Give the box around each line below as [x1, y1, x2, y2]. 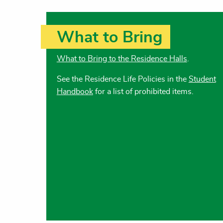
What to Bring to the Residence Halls [56, 54, 187, 63]
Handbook [56, 87, 93, 96]
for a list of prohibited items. [93, 87, 194, 96]
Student [188, 75, 216, 83]
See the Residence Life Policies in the [56, 75, 189, 83]
